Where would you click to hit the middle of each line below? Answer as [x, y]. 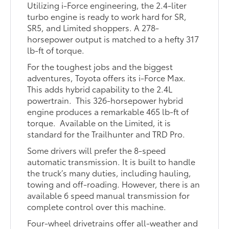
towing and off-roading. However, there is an [114, 184]
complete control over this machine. [97, 206]
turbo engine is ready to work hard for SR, [107, 16]
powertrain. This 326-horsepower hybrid [105, 100]
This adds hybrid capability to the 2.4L [100, 88]
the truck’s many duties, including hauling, [109, 172]
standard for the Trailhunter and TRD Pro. [106, 133]
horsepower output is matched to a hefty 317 [113, 38]
